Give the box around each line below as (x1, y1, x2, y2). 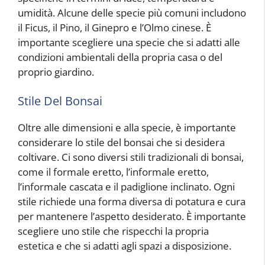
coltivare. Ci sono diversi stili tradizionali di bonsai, (18, 150, 244, 164)
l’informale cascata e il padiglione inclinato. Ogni (18, 180, 235, 193)
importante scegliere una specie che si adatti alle (18, 35, 240, 49)
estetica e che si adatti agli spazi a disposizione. (18, 239, 231, 253)
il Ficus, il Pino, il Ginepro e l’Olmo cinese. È (18, 20, 211, 34)
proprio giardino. (18, 64, 94, 79)
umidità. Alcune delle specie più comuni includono (18, 5, 246, 20)
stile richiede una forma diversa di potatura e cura (18, 195, 245, 208)
